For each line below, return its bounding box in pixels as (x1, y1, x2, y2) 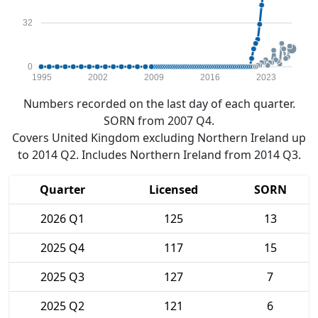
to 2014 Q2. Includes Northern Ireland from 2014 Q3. (17, 147, 301, 163)
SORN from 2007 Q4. (104, 113, 214, 128)
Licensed (149, 182, 198, 197)
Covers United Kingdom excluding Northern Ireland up (12, 130, 306, 146)
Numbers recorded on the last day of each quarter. (23, 96, 295, 111)
